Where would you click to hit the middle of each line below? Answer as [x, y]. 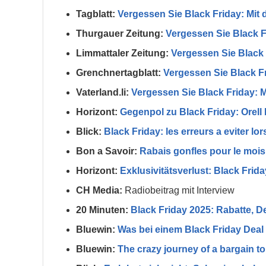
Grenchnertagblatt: [118, 73]
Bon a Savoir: [107, 151]
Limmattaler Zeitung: [122, 53]
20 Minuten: [102, 210]
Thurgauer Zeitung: [120, 34]
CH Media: [99, 191]
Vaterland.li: [102, 93]
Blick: [89, 132]
